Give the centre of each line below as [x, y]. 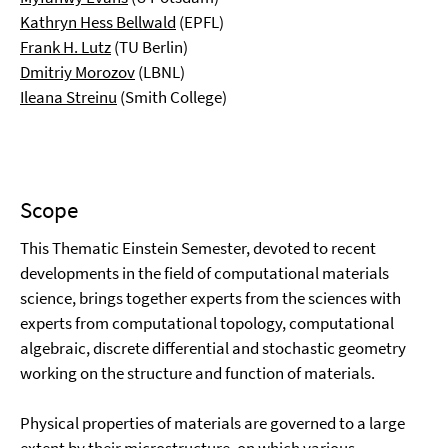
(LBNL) [160, 72]
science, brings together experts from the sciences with [210, 298]
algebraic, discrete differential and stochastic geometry [213, 348]
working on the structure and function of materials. [197, 373]
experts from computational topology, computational [207, 323]
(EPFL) [200, 22]
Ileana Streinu [68, 97]
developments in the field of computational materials [204, 273]
